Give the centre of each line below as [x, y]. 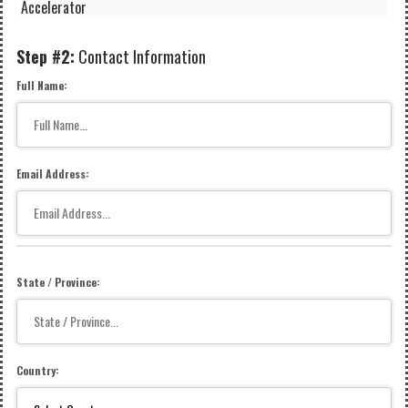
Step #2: [46, 56]
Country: [38, 370]
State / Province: [58, 282]
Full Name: [42, 85]
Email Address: [53, 173]
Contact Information [140, 56]
